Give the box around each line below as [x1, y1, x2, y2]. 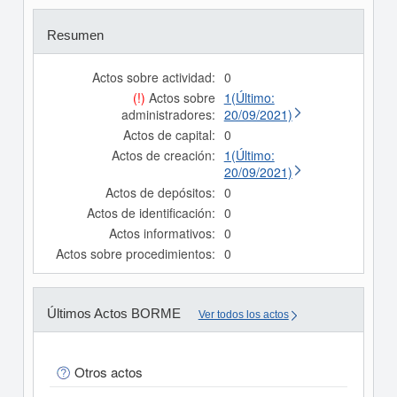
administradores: [121, 105, 215, 123]
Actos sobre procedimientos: [55, 245, 215, 262]
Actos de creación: [111, 146, 215, 164]
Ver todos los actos [198, 308, 289, 321]
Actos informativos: [108, 224, 215, 242]
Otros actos [74, 362, 143, 382]
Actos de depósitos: [105, 183, 215, 201]
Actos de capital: [122, 126, 215, 144]
